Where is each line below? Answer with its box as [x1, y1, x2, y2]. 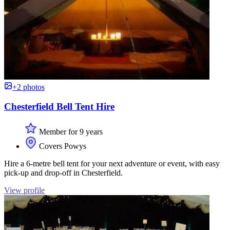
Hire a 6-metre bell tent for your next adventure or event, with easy [4, 159, 220, 168]
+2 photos [12, 82, 45, 91]
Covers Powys [37, 142, 86, 151]
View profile [4, 186, 45, 195]
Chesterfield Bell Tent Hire [4, 101, 114, 112]
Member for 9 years [37, 127, 103, 137]
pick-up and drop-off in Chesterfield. [4, 168, 123, 178]
